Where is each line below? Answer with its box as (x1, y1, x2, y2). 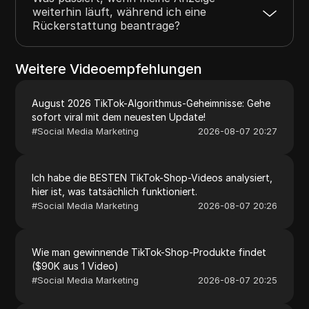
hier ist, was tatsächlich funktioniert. (32, 185, 198, 197)
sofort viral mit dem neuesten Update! (32, 110, 206, 123)
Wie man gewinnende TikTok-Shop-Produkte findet (32, 246, 267, 258)
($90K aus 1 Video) (32, 259, 119, 272)
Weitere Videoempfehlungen (15, 60, 203, 77)
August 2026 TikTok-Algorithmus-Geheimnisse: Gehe (32, 97, 271, 109)
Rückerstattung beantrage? (32, 18, 181, 32)
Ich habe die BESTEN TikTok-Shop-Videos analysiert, (32, 171, 273, 183)
